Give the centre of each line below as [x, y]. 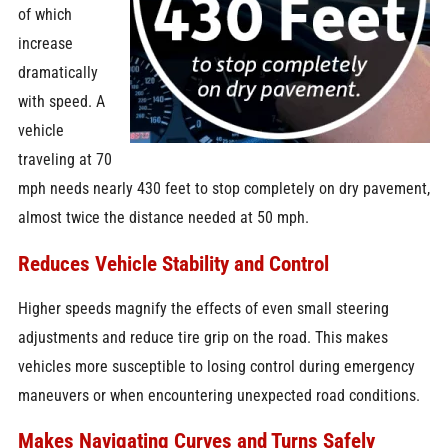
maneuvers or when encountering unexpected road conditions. [218, 395]
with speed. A [61, 102]
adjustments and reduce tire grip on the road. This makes [202, 337]
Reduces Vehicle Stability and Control [173, 263]
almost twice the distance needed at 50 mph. [163, 218]
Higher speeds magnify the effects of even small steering [203, 308]
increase [45, 44]
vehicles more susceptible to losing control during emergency [216, 366]
